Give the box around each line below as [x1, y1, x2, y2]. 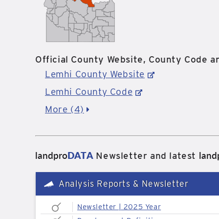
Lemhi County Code [45, 86, 133, 97]
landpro [35, 149, 67, 162]
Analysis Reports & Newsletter [59, 178, 189, 189]
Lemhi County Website [45, 68, 145, 80]
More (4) [45, 104, 84, 115]
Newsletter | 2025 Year [77, 202, 161, 211]
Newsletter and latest [93, 150, 199, 161]
